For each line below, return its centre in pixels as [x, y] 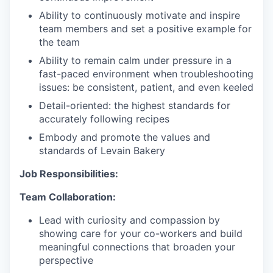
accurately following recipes [104, 119]
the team [59, 42]
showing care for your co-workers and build [141, 233]
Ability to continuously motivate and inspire [140, 15]
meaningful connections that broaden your [137, 247]
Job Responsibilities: [69, 174]
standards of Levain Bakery [102, 151]
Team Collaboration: [68, 197]
